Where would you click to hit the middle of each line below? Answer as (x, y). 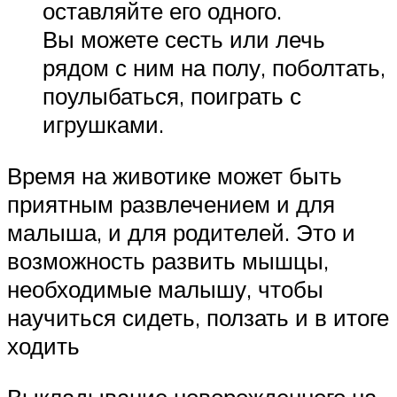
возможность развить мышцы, (168, 260)
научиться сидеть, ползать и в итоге (198, 317)
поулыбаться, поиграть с (172, 96)
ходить (43, 345)
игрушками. (103, 125)
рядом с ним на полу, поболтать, (214, 68)
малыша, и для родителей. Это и (181, 232)
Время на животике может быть (175, 175)
